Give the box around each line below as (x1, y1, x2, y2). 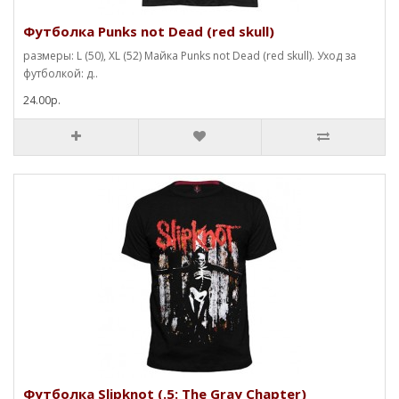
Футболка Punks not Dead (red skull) (23, 21, 274, 40)
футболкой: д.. (23, 65, 98, 81)
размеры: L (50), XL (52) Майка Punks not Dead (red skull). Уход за (23, 47, 356, 63)
